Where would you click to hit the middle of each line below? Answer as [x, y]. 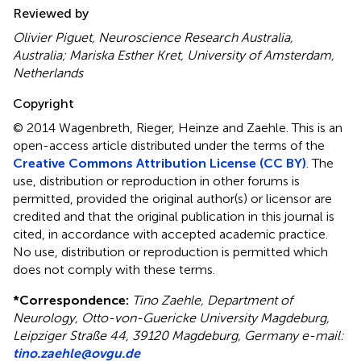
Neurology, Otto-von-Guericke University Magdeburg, [171, 317]
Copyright [44, 103]
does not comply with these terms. [114, 269]
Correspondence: [74, 300]
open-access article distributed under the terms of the [169, 145]
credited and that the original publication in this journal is [174, 216]
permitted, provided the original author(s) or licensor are [172, 198]
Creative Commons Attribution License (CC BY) [160, 163]
